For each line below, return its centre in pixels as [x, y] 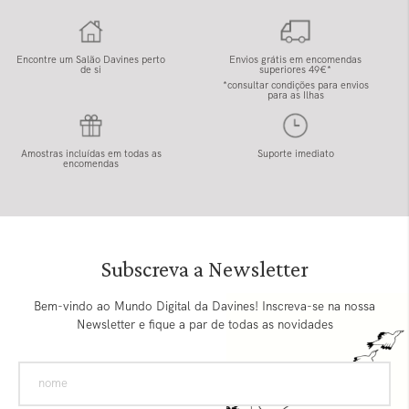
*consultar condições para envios [295, 85]
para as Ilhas [295, 95]
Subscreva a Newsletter [204, 269]
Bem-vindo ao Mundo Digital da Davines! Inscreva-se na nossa [204, 307]
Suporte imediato [295, 154]
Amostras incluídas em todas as [91, 154]
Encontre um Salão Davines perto [91, 60]
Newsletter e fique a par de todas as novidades [204, 325]
